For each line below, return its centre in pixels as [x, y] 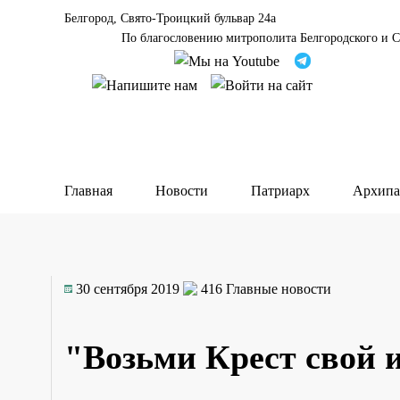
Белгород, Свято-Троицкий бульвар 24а [170, 18]
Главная [88, 191]
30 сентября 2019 [128, 288]
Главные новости [279, 288]
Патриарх [280, 191]
